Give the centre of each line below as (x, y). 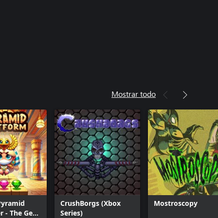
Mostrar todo (134, 94)
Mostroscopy (176, 203)
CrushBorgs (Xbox (91, 203)
